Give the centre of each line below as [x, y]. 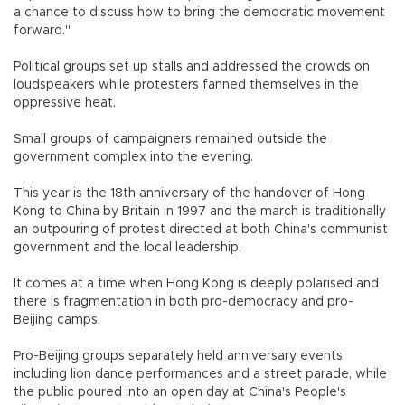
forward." [44, 31]
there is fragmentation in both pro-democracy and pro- [184, 302]
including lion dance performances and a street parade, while [200, 375]
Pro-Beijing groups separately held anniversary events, [179, 357]
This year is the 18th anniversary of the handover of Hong [189, 194]
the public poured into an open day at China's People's [180, 393]
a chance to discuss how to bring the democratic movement [199, 13]
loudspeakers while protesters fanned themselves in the [186, 85]
